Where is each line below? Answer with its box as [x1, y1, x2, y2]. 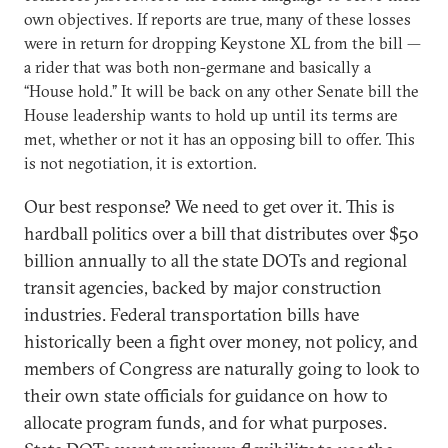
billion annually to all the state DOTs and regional [24, 248, 407, 272]
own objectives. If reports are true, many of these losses [24, 8, 411, 29]
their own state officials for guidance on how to [24, 383, 388, 407]
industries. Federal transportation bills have [24, 302, 359, 326]
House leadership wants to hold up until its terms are [24, 104, 398, 125]
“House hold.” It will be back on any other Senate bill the [24, 80, 419, 101]
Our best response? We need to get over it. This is [24, 194, 395, 218]
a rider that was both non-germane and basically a [24, 56, 371, 77]
